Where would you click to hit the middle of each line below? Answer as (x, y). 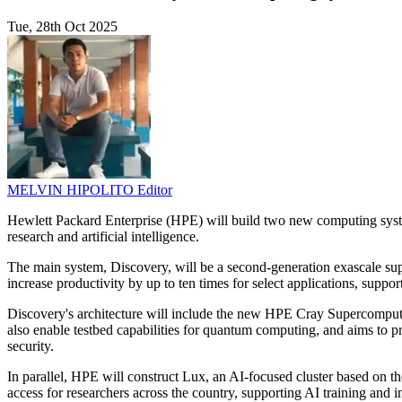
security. (31, 346)
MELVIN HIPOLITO (72, 190)
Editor (155, 190)
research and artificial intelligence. (103, 237)
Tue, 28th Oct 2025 (62, 27)
